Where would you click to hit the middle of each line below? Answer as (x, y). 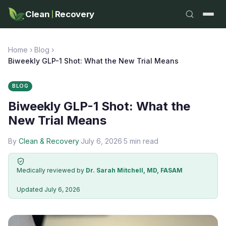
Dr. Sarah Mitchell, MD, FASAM (134, 170)
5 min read (141, 141)
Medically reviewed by (51, 170)
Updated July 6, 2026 (48, 189)
